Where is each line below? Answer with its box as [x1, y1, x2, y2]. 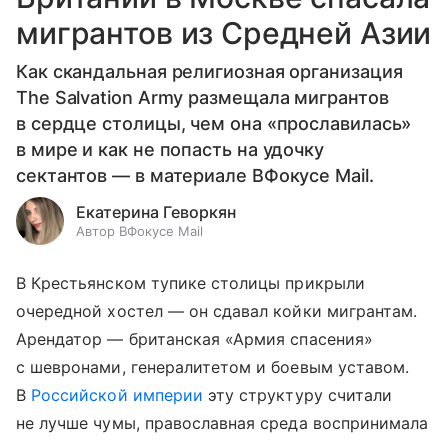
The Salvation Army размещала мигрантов [16, 86, 389, 108]
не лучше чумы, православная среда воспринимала [16, 412, 429, 433]
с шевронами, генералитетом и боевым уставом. [16, 356, 410, 377]
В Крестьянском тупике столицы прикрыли [16, 272, 365, 293]
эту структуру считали [202, 384, 393, 405]
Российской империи [31, 384, 203, 405]
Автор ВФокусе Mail [76, 222, 203, 239]
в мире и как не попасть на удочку [16, 138, 325, 160]
